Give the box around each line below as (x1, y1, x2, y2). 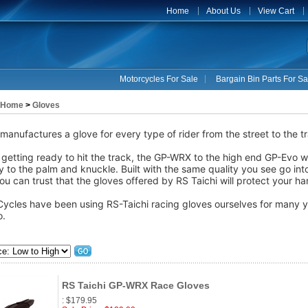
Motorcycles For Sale (119, 74, 198, 84)
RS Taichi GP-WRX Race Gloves (62, 280, 210, 291)
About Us (206, 5, 241, 16)
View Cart (258, 5, 294, 16)
